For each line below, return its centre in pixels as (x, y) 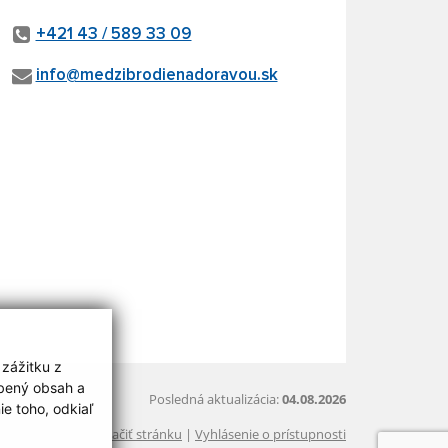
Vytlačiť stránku (135, 434)
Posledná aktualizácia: (215, 399)
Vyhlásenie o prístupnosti (270, 434)
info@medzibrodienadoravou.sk (156, 75)
